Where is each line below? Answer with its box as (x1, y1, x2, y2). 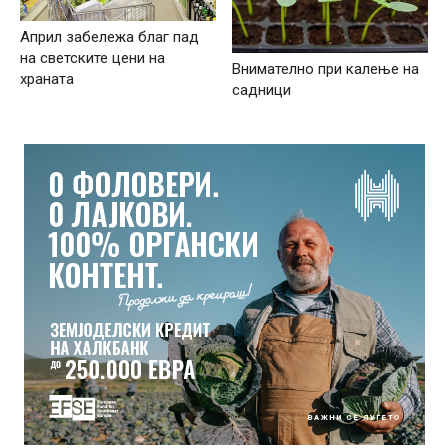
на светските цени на (20, 48, 165, 67)
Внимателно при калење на (232, 60, 420, 79)
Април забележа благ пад (20, 27, 199, 46)
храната (20, 69, 74, 88)
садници (232, 81, 292, 100)
